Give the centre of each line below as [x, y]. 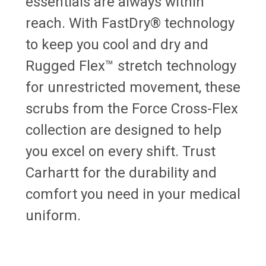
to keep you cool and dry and [117, 44]
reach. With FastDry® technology [130, 23]
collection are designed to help [123, 130]
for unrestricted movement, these [133, 87]
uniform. [53, 215]
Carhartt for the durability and [121, 172]
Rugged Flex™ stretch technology [131, 66]
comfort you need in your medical [133, 194]
